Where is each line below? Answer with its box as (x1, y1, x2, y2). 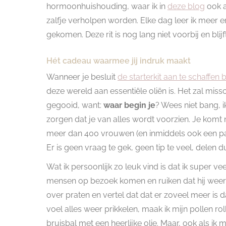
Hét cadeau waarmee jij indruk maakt (46, 55, 191, 66)
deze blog (167, 1, 205, 11)
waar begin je (103, 100, 155, 110)
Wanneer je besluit (46, 72, 118, 82)
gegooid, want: (46, 100, 103, 110)
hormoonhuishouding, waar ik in (46, 1, 167, 11)
